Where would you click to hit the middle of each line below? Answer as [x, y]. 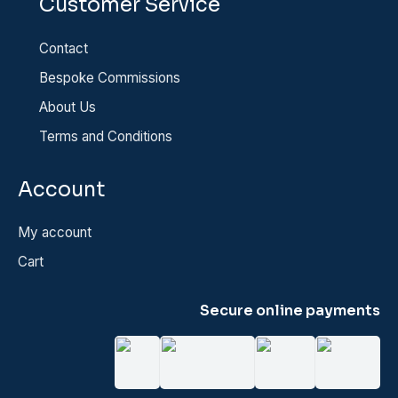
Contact [64, 48]
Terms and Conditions [106, 136]
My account [55, 233]
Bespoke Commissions [110, 77]
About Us [68, 107]
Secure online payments [290, 311]
